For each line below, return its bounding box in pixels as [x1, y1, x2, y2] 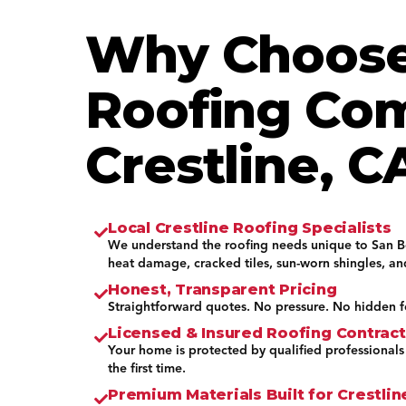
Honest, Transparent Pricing [108, 281, 337, 298]
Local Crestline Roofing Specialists [108, 219, 391, 237]
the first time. [108, 361, 186, 376]
